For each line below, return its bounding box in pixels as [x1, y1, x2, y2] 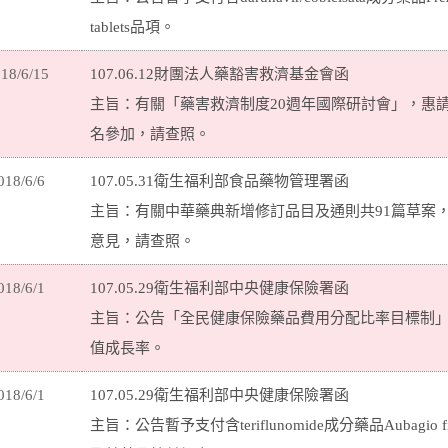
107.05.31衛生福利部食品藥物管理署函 [90, 173, 349, 189]
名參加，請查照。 [90, 126, 210, 142]
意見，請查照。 [90, 233, 195, 249]
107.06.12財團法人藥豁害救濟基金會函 [90, 66, 349, 82]
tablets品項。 [90, 19, 175, 35]
